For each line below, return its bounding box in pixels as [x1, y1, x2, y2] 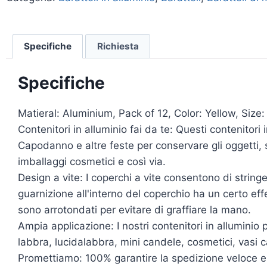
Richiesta [97, 40, 139, 52]
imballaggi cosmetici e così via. [18, 156, 166, 168]
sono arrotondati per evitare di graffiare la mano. [18, 204, 251, 216]
